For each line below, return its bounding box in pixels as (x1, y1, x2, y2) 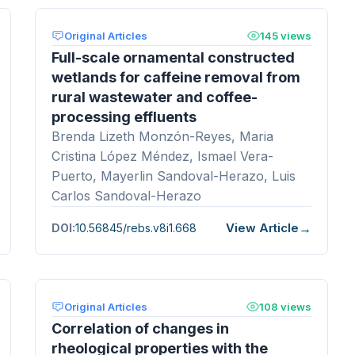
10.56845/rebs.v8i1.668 (75, 221, 197, 235)
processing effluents (52, 108, 197, 125)
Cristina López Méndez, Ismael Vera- (52, 147, 273, 164)
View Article (226, 220, 299, 236)
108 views (259, 300, 311, 313)
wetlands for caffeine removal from (52, 68, 300, 86)
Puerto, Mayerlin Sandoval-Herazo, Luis (52, 167, 296, 184)
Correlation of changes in (52, 319, 229, 337)
